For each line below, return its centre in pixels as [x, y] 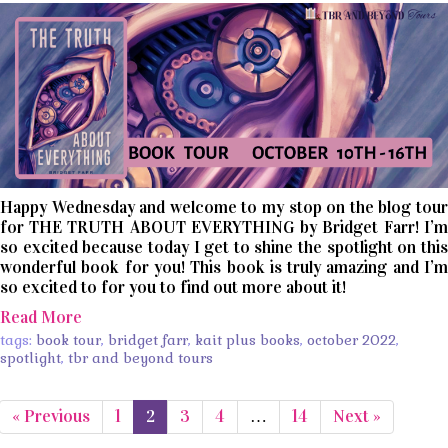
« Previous [51, 416]
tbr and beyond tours [140, 357]
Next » [357, 416]
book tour [68, 339]
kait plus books [247, 339]
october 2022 [351, 339]
